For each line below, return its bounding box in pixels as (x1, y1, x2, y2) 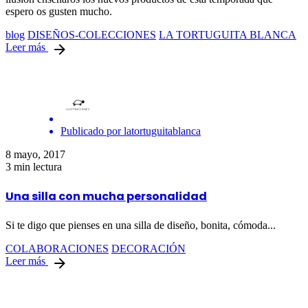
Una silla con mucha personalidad (5, 188, 207, 205)
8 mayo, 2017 (5, 148, 65, 160)
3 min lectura (5, 160, 62, 173)
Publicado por (60, 124, 121, 137)
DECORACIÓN (111, 243, 186, 255)
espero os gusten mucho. (5, 5, 112, 17)
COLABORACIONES (5, 243, 109, 255)
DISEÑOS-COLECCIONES (27, 28, 156, 41)
